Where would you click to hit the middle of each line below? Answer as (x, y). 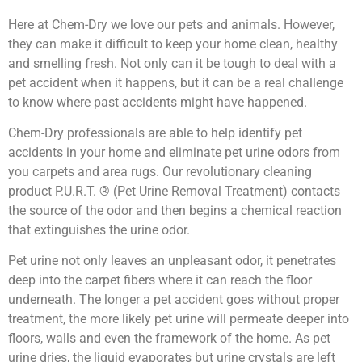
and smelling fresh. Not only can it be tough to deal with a (172, 63)
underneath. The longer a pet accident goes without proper (174, 300)
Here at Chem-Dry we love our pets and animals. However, (171, 24)
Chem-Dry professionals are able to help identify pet (155, 133)
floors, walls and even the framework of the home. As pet (169, 339)
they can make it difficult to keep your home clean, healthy (173, 44)
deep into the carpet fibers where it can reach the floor (160, 280)
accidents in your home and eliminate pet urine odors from (174, 153)
